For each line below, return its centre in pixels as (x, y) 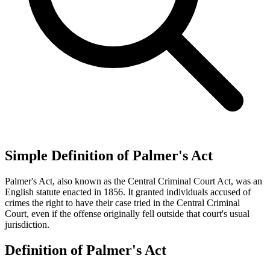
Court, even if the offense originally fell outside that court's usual (127, 213)
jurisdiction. (27, 224)
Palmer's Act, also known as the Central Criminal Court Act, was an (133, 181)
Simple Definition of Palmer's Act (109, 155)
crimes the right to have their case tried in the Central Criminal (122, 202)
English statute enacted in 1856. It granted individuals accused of (128, 192)
